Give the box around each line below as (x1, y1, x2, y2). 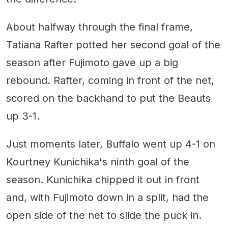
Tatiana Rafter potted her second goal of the (6, 39, 220, 51)
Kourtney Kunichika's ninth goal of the (6, 156, 189, 168)
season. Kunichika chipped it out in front (6, 174, 199, 186)
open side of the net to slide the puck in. (6, 209, 202, 221)
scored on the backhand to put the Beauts (6, 92, 211, 104)
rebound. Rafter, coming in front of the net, (6, 74, 214, 87)
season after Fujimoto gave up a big (6, 56, 178, 69)
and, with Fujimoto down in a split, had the (6, 191, 209, 204)
